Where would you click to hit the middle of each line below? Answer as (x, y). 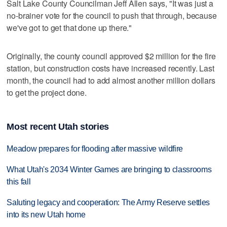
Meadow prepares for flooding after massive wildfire (95, 149)
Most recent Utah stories (58, 127)
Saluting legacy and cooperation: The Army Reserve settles (108, 203)
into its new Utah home (46, 215)
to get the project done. (47, 92)
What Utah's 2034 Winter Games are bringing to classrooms (109, 170)
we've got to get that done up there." (69, 27)
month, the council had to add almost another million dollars (111, 80)
